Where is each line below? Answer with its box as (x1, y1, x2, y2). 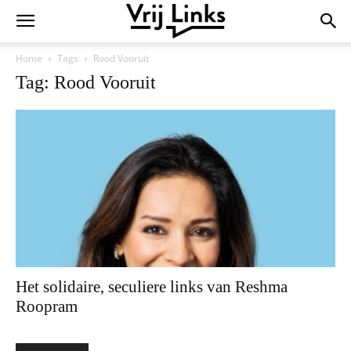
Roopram (16, 297, 78, 317)
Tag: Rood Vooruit (16, 72, 156, 92)
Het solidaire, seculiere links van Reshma (16, 277, 288, 297)
